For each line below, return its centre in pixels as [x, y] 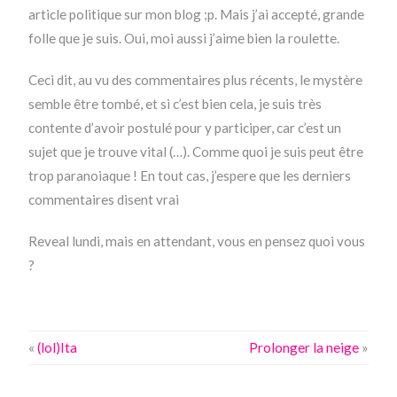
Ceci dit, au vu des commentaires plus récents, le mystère [196, 80]
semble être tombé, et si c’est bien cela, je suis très [175, 104]
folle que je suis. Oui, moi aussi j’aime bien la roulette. [184, 39]
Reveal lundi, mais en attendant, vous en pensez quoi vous [197, 241]
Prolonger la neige [304, 348]
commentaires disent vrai [104, 200]
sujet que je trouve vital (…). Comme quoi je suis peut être [196, 152]
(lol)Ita [58, 348]
